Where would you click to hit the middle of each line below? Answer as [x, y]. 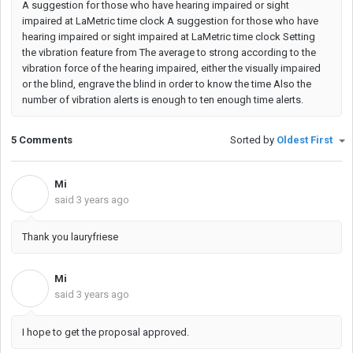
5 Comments [42, 140]
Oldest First [306, 140]
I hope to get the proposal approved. [106, 332]
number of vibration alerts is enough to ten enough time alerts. [163, 99]
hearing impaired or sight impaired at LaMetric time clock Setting [169, 36]
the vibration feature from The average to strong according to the [169, 52]
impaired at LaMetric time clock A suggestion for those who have [170, 20]
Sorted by [253, 140]
